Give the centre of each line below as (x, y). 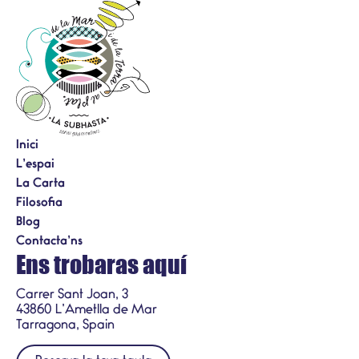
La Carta (40, 184)
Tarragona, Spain (65, 325)
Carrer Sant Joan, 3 (72, 295)
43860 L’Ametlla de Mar (87, 310)
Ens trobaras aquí (101, 264)
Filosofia (39, 203)
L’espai (35, 165)
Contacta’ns (49, 242)
